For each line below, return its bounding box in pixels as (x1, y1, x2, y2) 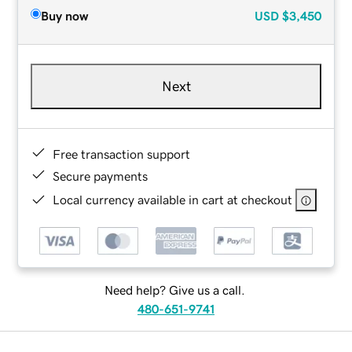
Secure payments (53, 169, 148, 182)
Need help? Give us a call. (104, 284, 245, 297)
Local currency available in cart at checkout (53, 192, 293, 206)
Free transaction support (53, 147, 191, 160)
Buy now (41, 9, 89, 22)
